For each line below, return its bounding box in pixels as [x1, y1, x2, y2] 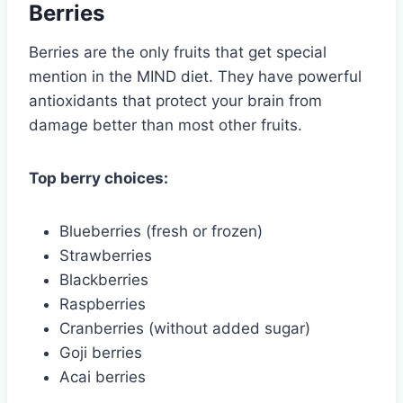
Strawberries [59, 246, 152, 264]
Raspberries [59, 294, 146, 313]
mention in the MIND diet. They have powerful [29, 67, 362, 85]
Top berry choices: [29, 168, 168, 187]
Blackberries [59, 270, 148, 289]
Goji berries [59, 343, 142, 362]
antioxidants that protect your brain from [29, 91, 322, 110]
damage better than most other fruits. [29, 115, 302, 134]
